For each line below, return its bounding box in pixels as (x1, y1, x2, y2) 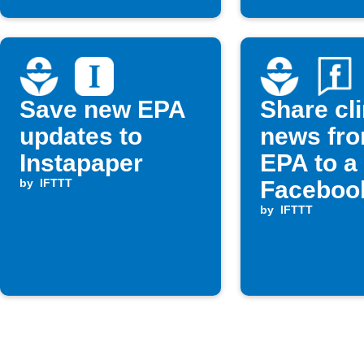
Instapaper (19, 149, 143, 176)
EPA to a (260, 149, 357, 176)
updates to (19, 123, 142, 149)
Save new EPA (19, 96, 186, 123)
